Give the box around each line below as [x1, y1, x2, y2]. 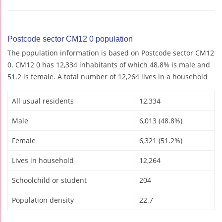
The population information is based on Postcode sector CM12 [7, 48, 214, 57]
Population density [12, 195, 74, 205]
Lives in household [12, 155, 74, 165]
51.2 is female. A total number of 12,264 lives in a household [7, 71, 208, 81]
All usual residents [12, 96, 74, 106]
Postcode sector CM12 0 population [7, 34, 133, 43]
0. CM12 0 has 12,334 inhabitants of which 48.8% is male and [7, 59, 210, 69]
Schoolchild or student [12, 175, 87, 185]
